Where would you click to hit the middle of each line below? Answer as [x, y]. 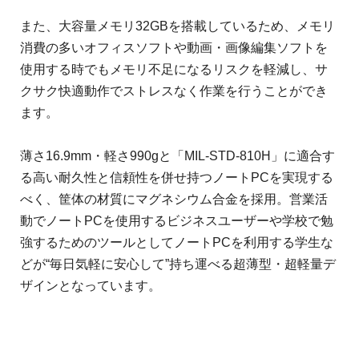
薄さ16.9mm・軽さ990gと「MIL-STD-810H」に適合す [177, 155]
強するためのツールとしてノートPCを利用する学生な [177, 242]
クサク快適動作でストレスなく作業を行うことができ [174, 91]
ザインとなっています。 [91, 285]
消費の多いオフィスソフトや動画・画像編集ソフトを [174, 47]
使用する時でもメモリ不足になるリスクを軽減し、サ [174, 69]
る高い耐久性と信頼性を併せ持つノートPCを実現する [177, 177]
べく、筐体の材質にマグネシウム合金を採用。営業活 [174, 199]
